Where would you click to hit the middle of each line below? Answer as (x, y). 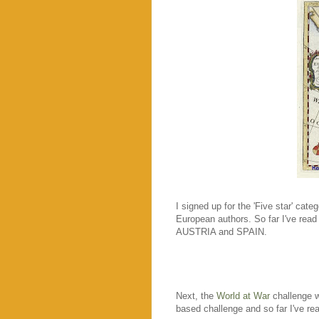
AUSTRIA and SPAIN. (221, 231)
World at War (243, 296)
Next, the (196, 296)
